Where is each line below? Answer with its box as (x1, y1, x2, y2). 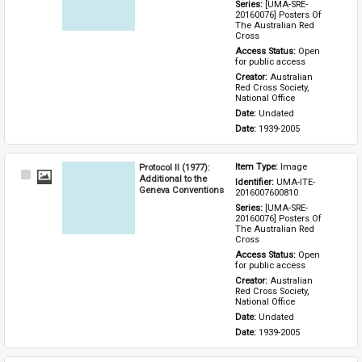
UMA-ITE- (276, 176, 316, 187)
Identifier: (235, 176, 277, 187)
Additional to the (139, 172, 208, 184)
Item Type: (235, 161, 281, 172)
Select (28, 168, 63, 183)
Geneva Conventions (139, 183, 225, 196)
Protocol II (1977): (139, 161, 211, 173)
